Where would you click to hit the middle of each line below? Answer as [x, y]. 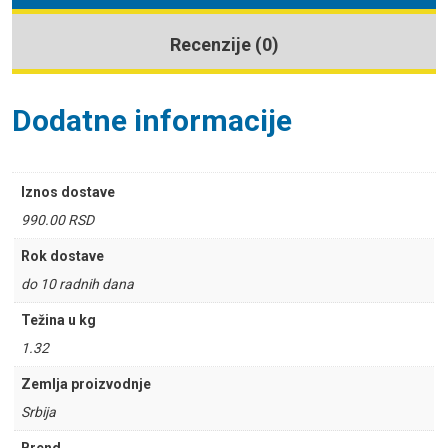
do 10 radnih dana [77, 284]
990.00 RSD [57, 220]
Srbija [38, 412]
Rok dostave [62, 256]
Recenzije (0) [224, 44]
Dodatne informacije [152, 121]
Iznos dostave [68, 192]
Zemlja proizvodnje [86, 384]
